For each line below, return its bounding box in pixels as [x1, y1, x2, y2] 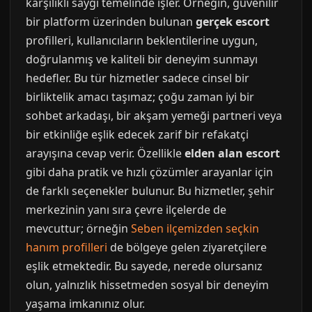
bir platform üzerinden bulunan [26, 14, 196, 29]
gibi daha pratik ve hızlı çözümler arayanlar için [26, 164, 273, 180]
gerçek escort [196, 14, 270, 29]
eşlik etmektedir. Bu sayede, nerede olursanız [26, 258, 263, 274]
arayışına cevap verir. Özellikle [26, 146, 185, 161]
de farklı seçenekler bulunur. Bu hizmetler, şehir [26, 183, 274, 198]
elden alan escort [185, 146, 280, 161]
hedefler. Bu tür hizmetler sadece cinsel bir [26, 70, 249, 86]
